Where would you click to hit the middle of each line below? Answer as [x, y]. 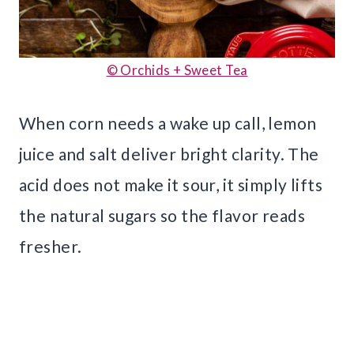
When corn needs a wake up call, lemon [168, 123]
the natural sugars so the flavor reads [162, 216]
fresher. [51, 247]
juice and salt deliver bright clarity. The [169, 154]
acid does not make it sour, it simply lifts [171, 185]
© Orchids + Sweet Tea [177, 70]
